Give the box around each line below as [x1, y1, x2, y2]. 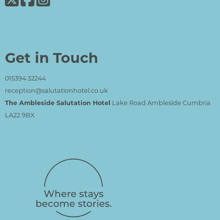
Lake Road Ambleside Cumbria [110, 98, 211, 107]
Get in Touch [5, 47, 98, 67]
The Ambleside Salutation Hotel [5, 98, 110, 107]
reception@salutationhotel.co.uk [5, 86, 108, 94]
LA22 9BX [5, 110, 37, 119]
